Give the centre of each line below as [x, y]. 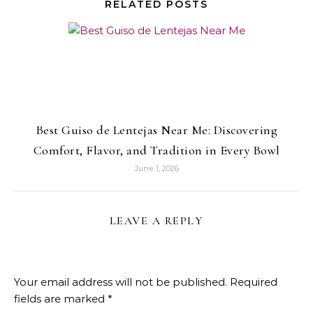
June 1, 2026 [156, 169]
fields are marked [61, 299]
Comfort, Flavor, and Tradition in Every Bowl [156, 151]
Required [254, 282]
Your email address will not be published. [121, 282]
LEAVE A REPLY [156, 221]
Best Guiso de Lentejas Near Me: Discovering [156, 130]
